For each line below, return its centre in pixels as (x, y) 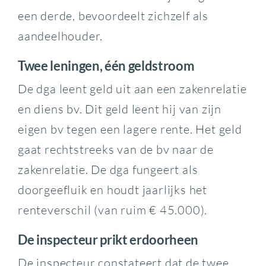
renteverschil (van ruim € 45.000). (113, 210)
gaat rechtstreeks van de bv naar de (115, 149)
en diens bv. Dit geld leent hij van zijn (119, 109)
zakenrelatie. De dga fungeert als (108, 169)
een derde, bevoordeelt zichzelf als (113, 15)
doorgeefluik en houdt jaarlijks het (112, 189)
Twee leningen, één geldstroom (106, 65)
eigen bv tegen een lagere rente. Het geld (130, 129)
